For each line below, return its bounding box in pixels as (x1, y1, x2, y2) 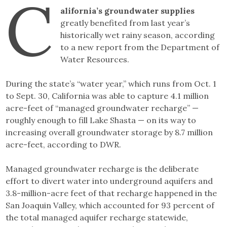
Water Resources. (60, 54, 129, 65)
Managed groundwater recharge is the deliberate (6, 164, 199, 174)
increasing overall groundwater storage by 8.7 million (6, 127, 213, 138)
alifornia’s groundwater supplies (60, 6, 195, 16)
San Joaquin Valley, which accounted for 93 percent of (6, 200, 215, 211)
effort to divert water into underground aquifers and (6, 176, 213, 186)
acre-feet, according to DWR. (6, 139, 122, 150)
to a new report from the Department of (60, 42, 219, 53)
